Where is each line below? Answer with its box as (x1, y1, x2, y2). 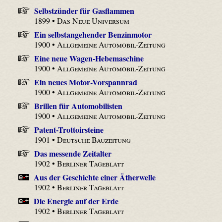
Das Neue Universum (57, 15, 130, 26)
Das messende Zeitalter (34, 147, 111, 159)
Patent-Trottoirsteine (34, 123, 104, 135)
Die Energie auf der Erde (34, 195, 119, 207)
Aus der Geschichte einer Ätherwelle (34, 171, 156, 183)
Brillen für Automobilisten (34, 100, 122, 111)
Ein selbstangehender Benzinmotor (34, 28, 152, 40)
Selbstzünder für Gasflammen (34, 4, 134, 16)
